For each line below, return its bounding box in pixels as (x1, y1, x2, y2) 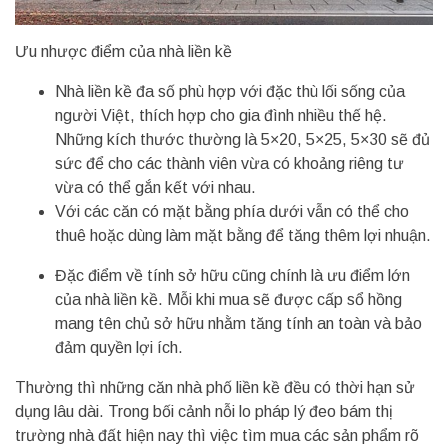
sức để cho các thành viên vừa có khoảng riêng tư (55, 155, 404, 173)
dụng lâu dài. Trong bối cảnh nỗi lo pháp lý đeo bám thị (15, 403, 393, 421)
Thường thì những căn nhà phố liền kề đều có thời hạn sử (15, 379, 415, 397)
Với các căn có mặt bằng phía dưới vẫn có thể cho (55, 203, 409, 221)
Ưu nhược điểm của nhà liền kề (15, 43, 232, 61)
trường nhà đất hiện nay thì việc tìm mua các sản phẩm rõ (15, 427, 419, 445)
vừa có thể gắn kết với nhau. (55, 179, 260, 197)
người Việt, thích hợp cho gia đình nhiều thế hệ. (55, 107, 387, 125)
